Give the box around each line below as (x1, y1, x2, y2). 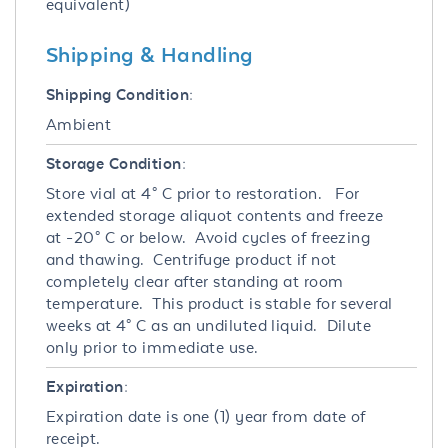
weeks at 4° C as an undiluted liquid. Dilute (46, 315, 372, 335)
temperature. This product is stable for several (46, 293, 393, 313)
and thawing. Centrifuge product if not (46, 249, 337, 269)
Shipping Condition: (46, 84, 194, 104)
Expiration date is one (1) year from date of (46, 406, 366, 426)
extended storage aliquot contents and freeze (46, 205, 384, 225)
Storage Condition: (46, 153, 187, 173)
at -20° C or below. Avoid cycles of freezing (46, 227, 371, 247)
